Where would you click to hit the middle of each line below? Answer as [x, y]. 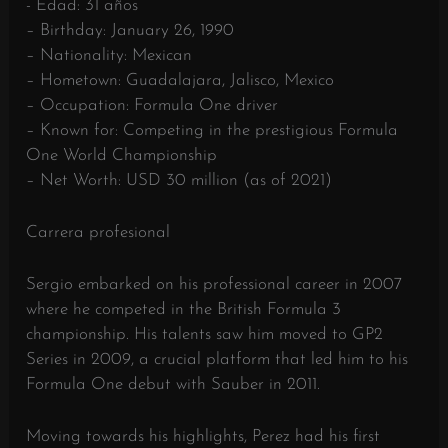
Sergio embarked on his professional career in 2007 [214, 284]
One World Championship [122, 155]
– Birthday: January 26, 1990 [130, 30]
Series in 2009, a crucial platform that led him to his [217, 359]
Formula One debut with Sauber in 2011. [173, 384]
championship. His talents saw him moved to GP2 [205, 334]
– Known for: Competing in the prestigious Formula [212, 130]
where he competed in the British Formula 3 [184, 309]
